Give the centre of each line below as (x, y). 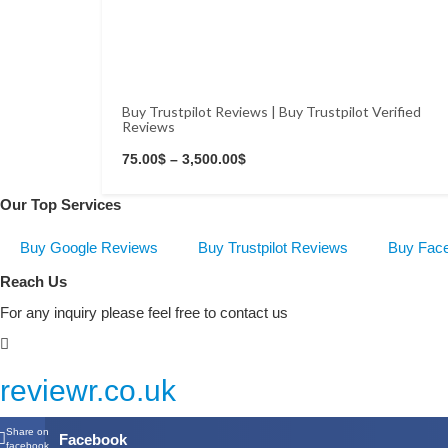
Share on (27, 432)
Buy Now (256, 128)
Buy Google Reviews (89, 247)
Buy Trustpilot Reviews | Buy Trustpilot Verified (271, 111)
